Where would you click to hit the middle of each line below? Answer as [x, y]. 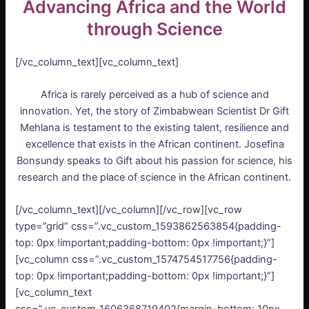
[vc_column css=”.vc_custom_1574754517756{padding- [147, 260]
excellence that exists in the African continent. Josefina [154, 144]
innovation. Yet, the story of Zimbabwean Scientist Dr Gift [154, 111]
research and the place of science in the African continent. [154, 178]
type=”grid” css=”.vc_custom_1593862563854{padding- [149, 227]
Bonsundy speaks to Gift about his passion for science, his [154, 161]
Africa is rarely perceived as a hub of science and [154, 95]
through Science [154, 29]
